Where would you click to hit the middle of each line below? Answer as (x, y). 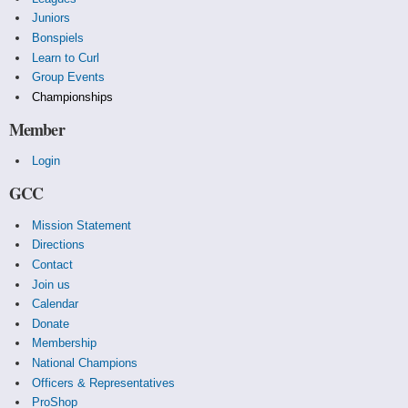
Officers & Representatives (103, 382)
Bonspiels (57, 37)
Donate (50, 323)
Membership (64, 343)
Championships (72, 97)
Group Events (68, 77)
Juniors (51, 18)
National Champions (84, 363)
